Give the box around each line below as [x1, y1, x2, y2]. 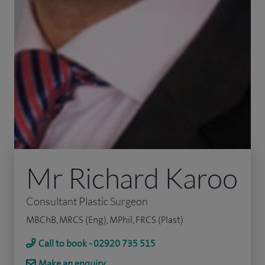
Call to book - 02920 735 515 [38, 237, 156, 250]
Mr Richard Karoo [26, 160, 238, 195]
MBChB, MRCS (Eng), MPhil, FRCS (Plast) [26, 213, 183, 226]
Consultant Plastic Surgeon [26, 194, 148, 208]
